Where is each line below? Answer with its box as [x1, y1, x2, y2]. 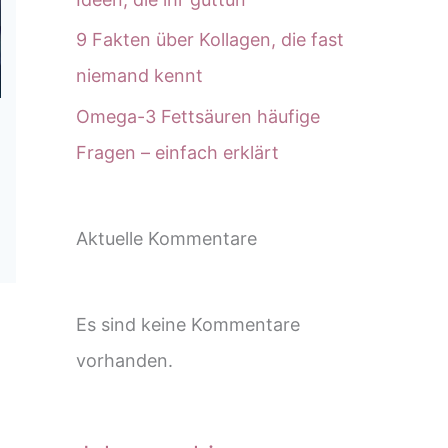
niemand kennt [76, 65, 203, 87]
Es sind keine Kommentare [76, 314, 300, 336]
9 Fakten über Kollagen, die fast [76, 29, 344, 51]
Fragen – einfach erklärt [76, 141, 279, 163]
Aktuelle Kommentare [76, 228, 257, 250]
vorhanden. [76, 350, 173, 372]
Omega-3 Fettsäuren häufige [76, 105, 320, 127]
